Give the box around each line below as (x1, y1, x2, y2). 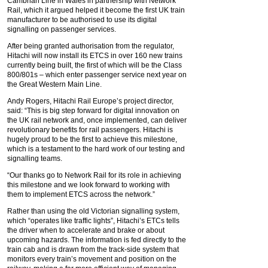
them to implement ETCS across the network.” (7, 190, 155, 199)
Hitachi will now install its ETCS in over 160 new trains (7, 51, 182, 60)
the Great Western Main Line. (7, 80, 102, 89)
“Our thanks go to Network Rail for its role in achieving (7, 171, 181, 179)
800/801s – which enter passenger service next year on (7, 71, 187, 79)
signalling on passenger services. (7, 25, 116, 33)
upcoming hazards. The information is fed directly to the (7, 236, 186, 244)
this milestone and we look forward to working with (7, 181, 170, 189)
